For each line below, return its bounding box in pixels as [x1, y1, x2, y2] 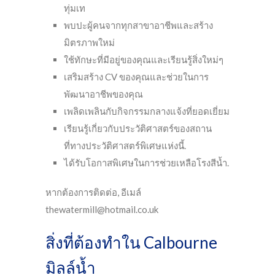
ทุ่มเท [64, 2, 85, 14]
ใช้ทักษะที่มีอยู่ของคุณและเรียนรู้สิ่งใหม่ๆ [64, 54, 223, 65]
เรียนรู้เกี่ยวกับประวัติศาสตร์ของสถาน [64, 123, 212, 134]
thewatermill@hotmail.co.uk [45, 204, 158, 215]
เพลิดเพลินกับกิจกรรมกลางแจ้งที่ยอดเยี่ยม [64, 106, 230, 117]
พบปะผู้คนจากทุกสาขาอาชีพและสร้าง [64, 20, 213, 31]
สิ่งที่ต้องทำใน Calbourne [45, 233, 217, 252]
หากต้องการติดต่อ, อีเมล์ [45, 187, 141, 198]
